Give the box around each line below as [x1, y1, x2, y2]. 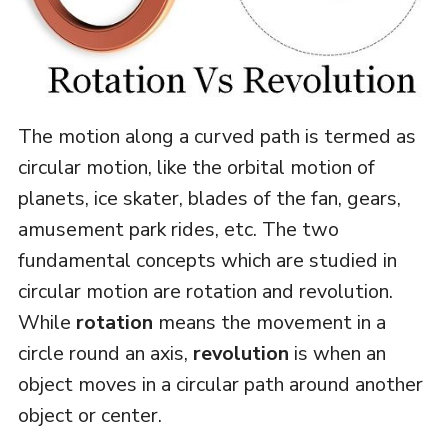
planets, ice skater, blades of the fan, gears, [17, 184, 401, 212]
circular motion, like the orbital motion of [17, 153, 375, 181]
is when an [288, 339, 386, 367]
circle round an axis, [17, 339, 193, 367]
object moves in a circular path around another [17, 370, 423, 398]
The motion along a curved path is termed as [17, 122, 416, 150]
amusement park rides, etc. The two [17, 215, 339, 243]
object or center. [17, 401, 162, 429]
